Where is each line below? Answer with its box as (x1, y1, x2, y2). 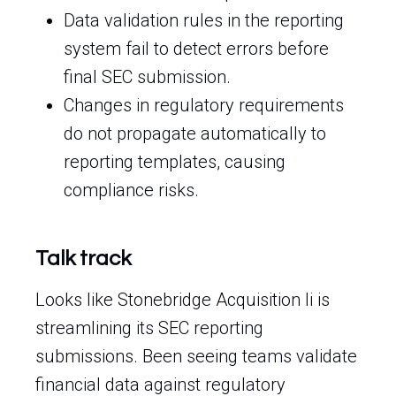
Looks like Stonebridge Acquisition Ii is (35, 289, 330, 310)
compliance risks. (64, 179, 199, 201)
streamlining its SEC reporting (35, 317, 263, 339)
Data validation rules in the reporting (64, 10, 344, 31)
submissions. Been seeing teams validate (35, 346, 357, 367)
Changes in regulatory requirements (64, 95, 344, 116)
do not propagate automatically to (64, 123, 326, 144)
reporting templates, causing (64, 151, 286, 172)
